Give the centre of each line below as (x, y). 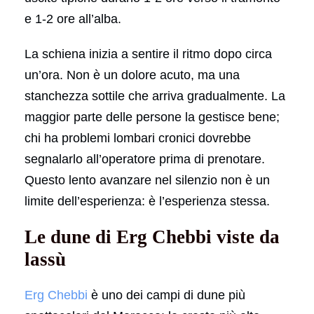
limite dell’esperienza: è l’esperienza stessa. (147, 201)
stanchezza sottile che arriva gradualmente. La (155, 96)
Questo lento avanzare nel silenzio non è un (147, 180)
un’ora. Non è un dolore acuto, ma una (132, 75)
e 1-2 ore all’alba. (73, 19)
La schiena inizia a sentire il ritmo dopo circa (148, 54)
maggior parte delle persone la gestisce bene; (152, 117)
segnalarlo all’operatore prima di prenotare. (145, 159)
